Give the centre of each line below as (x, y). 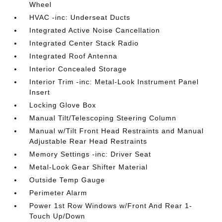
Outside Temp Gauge (67, 180)
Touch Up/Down (57, 216)
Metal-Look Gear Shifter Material (89, 167)
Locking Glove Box (63, 105)
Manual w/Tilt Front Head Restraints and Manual (117, 131)
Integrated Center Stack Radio (84, 43)
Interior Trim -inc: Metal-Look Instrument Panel (114, 82)
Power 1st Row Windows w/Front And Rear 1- (111, 206)
